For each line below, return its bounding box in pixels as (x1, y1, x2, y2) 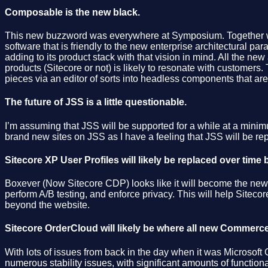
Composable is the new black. (5, 7, 140, 17)
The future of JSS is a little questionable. (5, 97, 187, 108)
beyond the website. (5, 200, 90, 211)
